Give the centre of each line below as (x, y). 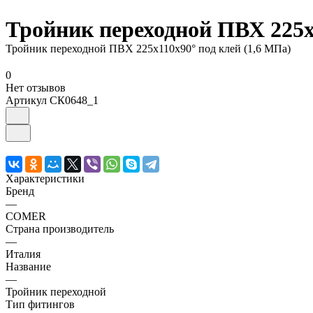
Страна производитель (60, 229)
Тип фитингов (40, 305)
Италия (23, 254)
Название (28, 267)
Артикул (28, 101)
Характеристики (45, 179)
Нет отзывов (36, 88)
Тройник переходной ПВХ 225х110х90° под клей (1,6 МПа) (148, 49)
